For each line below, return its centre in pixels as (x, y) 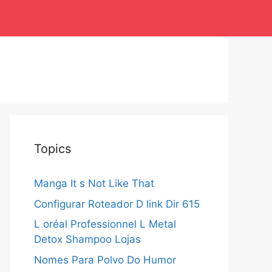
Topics (53, 149)
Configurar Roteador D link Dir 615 (117, 204)
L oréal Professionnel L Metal (105, 224)
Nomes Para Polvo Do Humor (105, 260)
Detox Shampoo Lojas (87, 239)
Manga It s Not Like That (94, 183)
